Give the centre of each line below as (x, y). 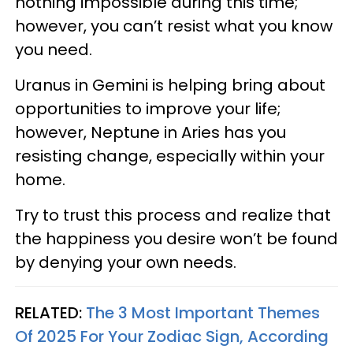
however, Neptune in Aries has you (150, 133)
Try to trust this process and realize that (173, 216)
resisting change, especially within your (170, 156)
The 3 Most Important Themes (203, 313)
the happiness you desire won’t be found (176, 239)
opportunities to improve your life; (148, 109)
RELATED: (50, 313)
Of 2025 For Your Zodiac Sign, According (172, 337)
